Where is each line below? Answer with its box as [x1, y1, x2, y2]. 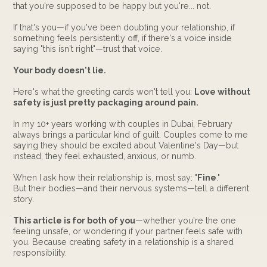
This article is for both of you [13, 215, 136, 225]
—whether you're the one [135, 215, 237, 225]
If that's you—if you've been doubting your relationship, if [13, 22, 235, 32]
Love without [194, 86, 251, 97]
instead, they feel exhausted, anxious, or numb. [13, 151, 197, 161]
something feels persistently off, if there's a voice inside [13, 33, 232, 43]
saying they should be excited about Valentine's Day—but [13, 140, 239, 150]
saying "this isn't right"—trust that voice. [13, 44, 163, 54]
